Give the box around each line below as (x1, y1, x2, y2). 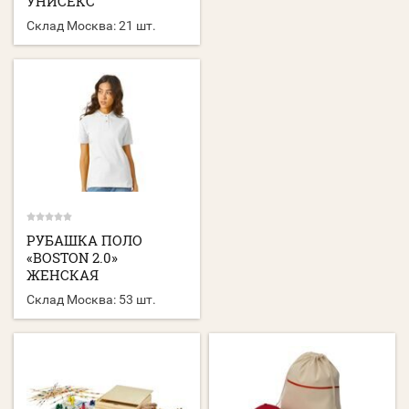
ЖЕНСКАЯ (26, 266, 99, 285)
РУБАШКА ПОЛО (26, 231, 142, 250)
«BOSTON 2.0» (26, 248, 118, 267)
